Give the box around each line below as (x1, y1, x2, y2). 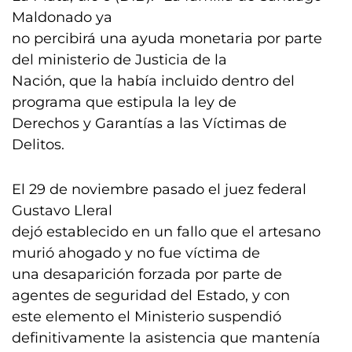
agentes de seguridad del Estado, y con (12, 287, 290, 304)
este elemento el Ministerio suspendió (12, 308, 281, 325)
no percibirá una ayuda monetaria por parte (12, 30, 322, 47)
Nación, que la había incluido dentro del (12, 72, 295, 90)
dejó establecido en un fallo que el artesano (12, 223, 321, 240)
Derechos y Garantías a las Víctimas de (12, 115, 287, 132)
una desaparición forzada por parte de (12, 266, 282, 283)
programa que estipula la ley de (12, 93, 236, 111)
